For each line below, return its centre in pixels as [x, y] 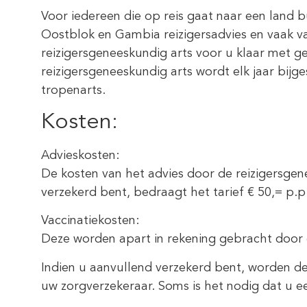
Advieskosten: [80, 156]
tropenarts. [73, 90]
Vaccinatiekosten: [90, 221]
